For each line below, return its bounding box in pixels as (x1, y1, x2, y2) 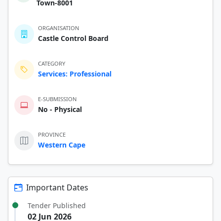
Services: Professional (38, 69, 111, 78)
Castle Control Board (38, 33, 109, 43)
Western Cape (38, 140, 85, 149)
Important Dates (26, 182, 88, 193)
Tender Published (28, 200, 86, 210)
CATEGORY (38, 59, 65, 67)
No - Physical (38, 104, 82, 114)
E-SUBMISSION (38, 95, 77, 103)
